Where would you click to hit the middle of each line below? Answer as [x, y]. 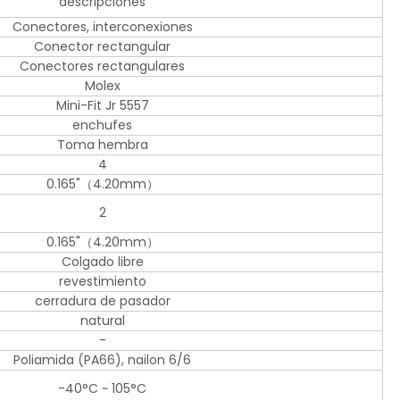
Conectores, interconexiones [102, 27]
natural [102, 321]
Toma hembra [102, 145]
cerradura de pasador [102, 301]
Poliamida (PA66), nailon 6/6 [102, 360]
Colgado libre [102, 262]
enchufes [102, 125]
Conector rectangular [102, 47]
